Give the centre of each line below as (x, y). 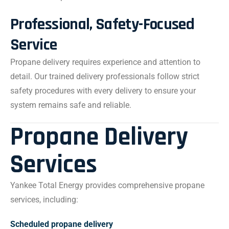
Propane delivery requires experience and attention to (105, 62)
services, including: (44, 200)
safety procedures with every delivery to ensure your (103, 91)
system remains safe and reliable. (71, 105)
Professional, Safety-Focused (102, 24)
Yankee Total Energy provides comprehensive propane (107, 185)
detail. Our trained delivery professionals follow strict (105, 76)
